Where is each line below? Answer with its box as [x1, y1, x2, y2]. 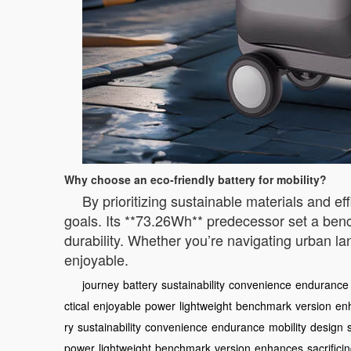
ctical [64, 298, 89, 313]
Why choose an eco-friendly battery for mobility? [64, 172, 327, 187]
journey [82, 277, 119, 292]
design [310, 319, 343, 335]
